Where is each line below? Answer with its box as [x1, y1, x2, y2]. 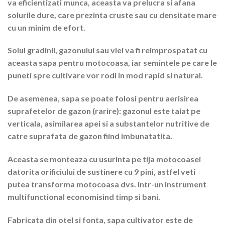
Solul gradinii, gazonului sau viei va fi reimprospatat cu [8, 45, 207, 55]
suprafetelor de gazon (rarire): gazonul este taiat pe [8, 106, 200, 116]
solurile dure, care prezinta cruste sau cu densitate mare [8, 10, 216, 20]
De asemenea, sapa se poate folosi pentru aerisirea [8, 93, 198, 103]
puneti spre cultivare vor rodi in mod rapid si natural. [8, 70, 203, 80]
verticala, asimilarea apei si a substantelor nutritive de [8, 119, 209, 129]
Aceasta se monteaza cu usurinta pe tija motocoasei [8, 154, 201, 164]
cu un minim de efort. [8, 22, 85, 32]
